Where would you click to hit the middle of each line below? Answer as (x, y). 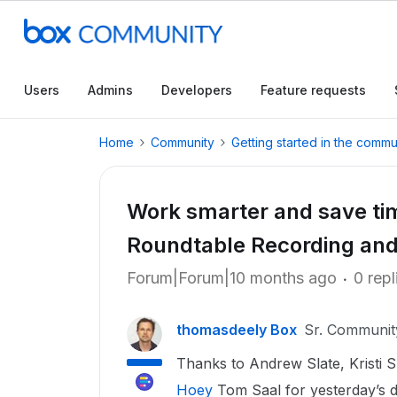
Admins (110, 90)
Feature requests (313, 90)
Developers (197, 90)
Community (183, 142)
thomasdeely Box (237, 330)
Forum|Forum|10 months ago (232, 278)
